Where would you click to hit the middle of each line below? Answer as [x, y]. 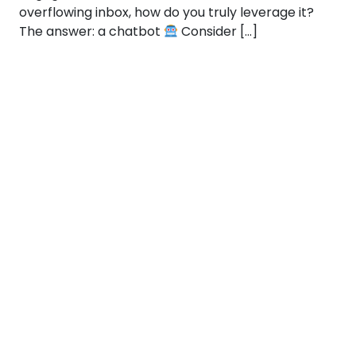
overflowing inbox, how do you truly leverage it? [166, 12]
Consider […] [218, 31]
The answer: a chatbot [91, 31]
